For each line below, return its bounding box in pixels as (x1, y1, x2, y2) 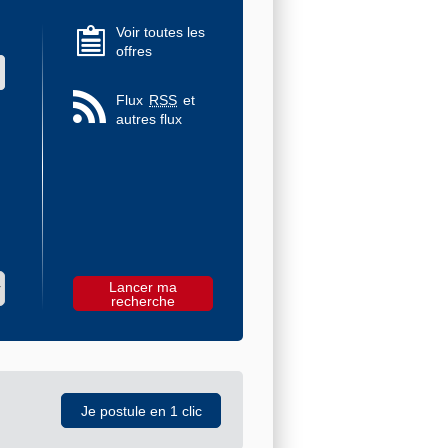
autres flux (116, 111, 182, 128)
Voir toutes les (116, 24, 205, 41)
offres (116, 43, 152, 60)
